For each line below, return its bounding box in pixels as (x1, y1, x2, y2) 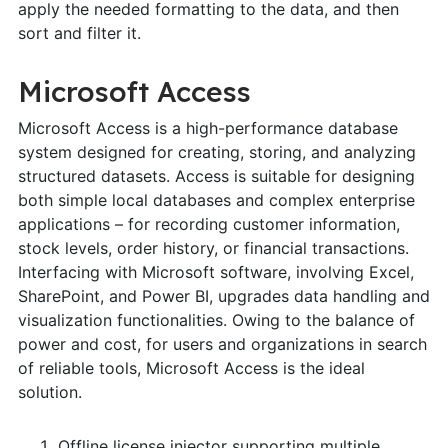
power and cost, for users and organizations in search (17, 333, 427, 354)
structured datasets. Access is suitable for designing (17, 165, 415, 186)
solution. (17, 381, 82, 402)
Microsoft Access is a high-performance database (17, 117, 398, 138)
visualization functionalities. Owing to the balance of (17, 309, 415, 330)
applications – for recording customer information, (17, 213, 400, 234)
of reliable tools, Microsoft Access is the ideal (17, 357, 365, 378)
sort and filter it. (17, 22, 141, 43)
